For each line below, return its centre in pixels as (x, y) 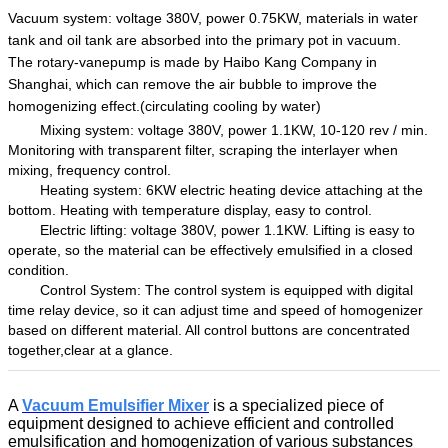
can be (186, 249)
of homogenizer (373, 309)
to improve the (331, 83)
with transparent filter (145, 149)
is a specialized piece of (296, 405)
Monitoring (43, 149)
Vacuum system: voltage (87, 17)
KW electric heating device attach (259, 189)
